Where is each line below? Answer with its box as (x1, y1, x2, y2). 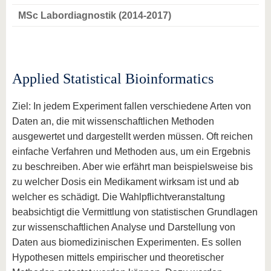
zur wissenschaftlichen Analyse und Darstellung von (12, 222, 235, 232)
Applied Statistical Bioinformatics (12, 71, 214, 87)
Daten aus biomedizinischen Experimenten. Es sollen (12, 237, 241, 247)
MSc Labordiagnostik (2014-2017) (18, 10, 171, 21)
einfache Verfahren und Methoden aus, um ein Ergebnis (12, 146, 250, 157)
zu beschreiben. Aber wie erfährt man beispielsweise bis (12, 162, 253, 172)
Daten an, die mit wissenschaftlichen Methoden (12, 116, 214, 126)
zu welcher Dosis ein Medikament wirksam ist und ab (12, 177, 239, 187)
